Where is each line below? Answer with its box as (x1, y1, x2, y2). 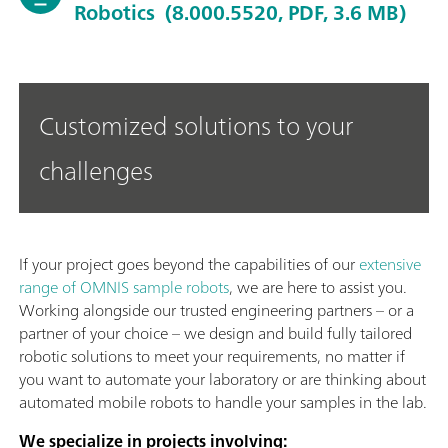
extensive (359, 250, 421, 278)
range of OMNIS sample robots (19, 273, 229, 301)
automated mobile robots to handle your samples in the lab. (19, 388, 427, 416)
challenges (39, 148, 153, 193)
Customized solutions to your (39, 103, 353, 148)
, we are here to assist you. (229, 273, 407, 301)
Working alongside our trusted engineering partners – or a (19, 296, 414, 324)
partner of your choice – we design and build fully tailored (19, 319, 412, 347)
